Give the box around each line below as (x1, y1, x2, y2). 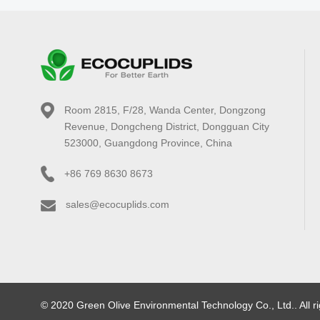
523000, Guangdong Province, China (64, 136, 232, 149)
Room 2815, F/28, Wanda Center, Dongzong (64, 104, 266, 116)
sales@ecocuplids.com (66, 199, 169, 211)
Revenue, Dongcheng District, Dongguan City (64, 120, 269, 132)
